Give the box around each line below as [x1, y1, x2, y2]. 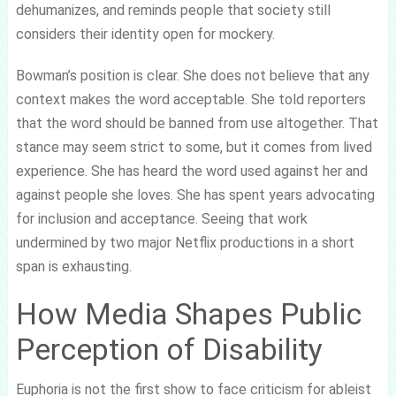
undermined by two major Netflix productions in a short [15, 233, 354, 251]
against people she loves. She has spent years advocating [15, 186, 375, 203]
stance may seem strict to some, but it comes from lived [15, 138, 372, 156]
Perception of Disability [15, 331, 323, 367]
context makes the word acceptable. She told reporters [15, 90, 366, 108]
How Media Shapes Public [15, 295, 362, 331]
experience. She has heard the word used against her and [15, 162, 368, 179]
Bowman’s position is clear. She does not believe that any [15, 66, 369, 84]
